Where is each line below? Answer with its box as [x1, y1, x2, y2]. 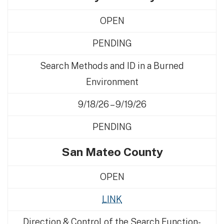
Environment [85, 76, 138, 87]
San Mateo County [61, 145, 163, 158]
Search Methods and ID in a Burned [40, 60, 184, 71]
